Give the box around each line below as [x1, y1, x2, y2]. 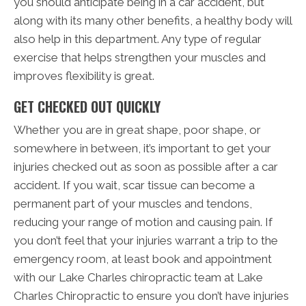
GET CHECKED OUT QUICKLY [14, 96, 161, 117]
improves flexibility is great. [14, 68, 154, 83]
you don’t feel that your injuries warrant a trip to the [14, 233, 278, 247]
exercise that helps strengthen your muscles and [14, 50, 266, 64]
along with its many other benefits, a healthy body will [14, 13, 292, 27]
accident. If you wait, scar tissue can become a [14, 178, 255, 192]
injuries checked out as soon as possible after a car [14, 159, 278, 173]
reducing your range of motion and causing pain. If [14, 214, 273, 229]
